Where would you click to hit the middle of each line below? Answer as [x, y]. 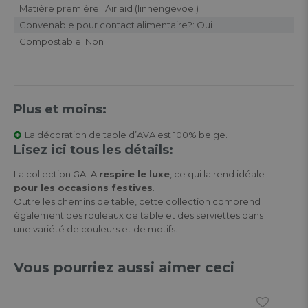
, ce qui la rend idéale [217, 174]
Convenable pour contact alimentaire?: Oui [116, 24]
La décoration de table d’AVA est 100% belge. [126, 134]
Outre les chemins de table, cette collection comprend [137, 201]
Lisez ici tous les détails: [93, 150]
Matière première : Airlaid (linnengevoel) [109, 8]
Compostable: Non [62, 41]
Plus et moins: [60, 109]
